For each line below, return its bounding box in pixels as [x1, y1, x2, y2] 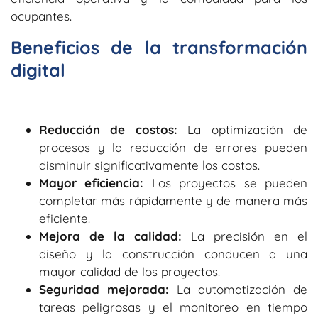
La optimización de [177, 122, 308, 138]
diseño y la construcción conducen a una [39, 246, 307, 262]
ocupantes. [11, 8, 72, 23]
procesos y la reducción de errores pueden [39, 140, 307, 155]
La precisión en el [182, 229, 307, 244]
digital [11, 58, 70, 81]
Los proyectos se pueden [143, 175, 308, 191]
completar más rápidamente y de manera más [39, 193, 307, 209]
